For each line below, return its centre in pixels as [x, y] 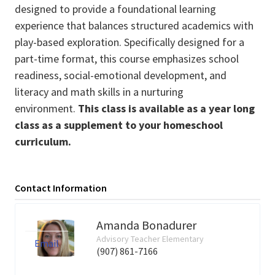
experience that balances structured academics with [134, 25]
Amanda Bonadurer [146, 225]
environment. [46, 108]
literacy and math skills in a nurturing [99, 92]
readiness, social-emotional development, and [121, 75]
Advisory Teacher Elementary [150, 239]
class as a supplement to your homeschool [119, 125]
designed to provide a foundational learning [115, 9]
